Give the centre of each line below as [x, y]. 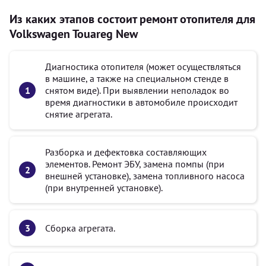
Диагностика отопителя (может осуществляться [143, 66]
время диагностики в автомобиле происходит [141, 102]
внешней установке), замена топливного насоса [145, 176]
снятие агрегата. [79, 114]
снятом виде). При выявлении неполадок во [137, 90]
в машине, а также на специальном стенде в [137, 78]
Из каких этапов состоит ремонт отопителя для [132, 19]
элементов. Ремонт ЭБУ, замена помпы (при [135, 164]
